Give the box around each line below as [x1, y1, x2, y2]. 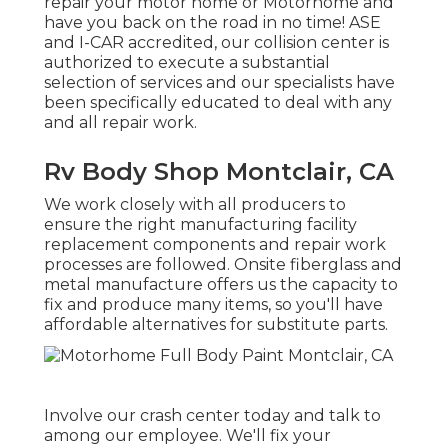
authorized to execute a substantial [44, 53, 330, 73]
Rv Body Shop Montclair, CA [44, 157, 394, 187]
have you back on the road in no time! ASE [44, 13, 381, 33]
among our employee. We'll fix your [44, 425, 331, 445]
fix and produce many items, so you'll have [44, 295, 383, 315]
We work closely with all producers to [44, 195, 346, 215]
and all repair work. [44, 113, 197, 133]
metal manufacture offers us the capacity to [44, 275, 398, 295]
